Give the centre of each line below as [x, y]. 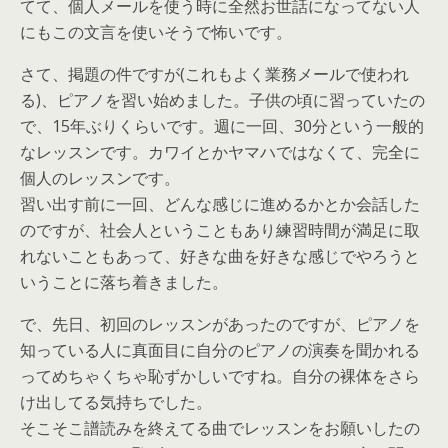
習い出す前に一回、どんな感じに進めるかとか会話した [220, 204]
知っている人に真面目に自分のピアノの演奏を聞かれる [220, 350]
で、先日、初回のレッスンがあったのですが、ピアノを [220, 324]
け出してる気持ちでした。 [116, 402]
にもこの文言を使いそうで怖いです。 [156, 32]
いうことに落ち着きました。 [124, 282]
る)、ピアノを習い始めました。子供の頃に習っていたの [222, 100]
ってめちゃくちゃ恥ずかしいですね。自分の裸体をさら [220, 376]
